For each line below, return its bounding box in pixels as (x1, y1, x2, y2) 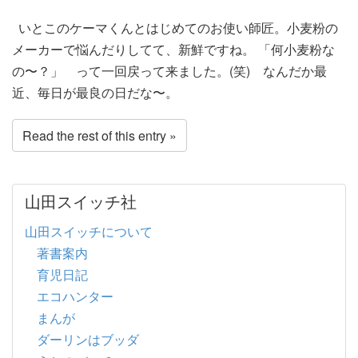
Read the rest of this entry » (22, 125, 177, 145)
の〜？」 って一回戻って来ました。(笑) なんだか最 (12, 61, 327, 80)
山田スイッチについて (25, 222, 153, 241)
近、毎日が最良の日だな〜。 (12, 82, 185, 101)
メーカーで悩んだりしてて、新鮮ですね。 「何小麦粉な (12, 39, 335, 58)
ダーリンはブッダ (37, 330, 139, 348)
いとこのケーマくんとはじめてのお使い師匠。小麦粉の (12, 18, 338, 37)
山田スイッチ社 (25, 189, 137, 213)
